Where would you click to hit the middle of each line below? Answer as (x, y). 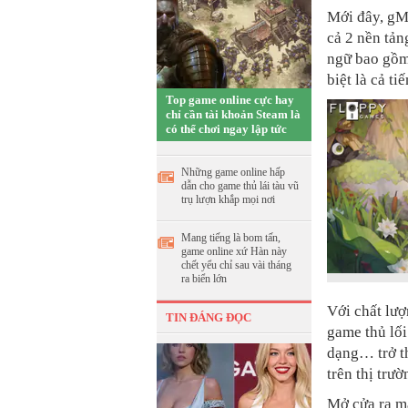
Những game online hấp (233, 172)
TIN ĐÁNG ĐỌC (209, 317)
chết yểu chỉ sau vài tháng (236, 265)
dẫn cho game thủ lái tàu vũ (240, 186)
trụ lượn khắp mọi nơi (228, 199)
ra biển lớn (204, 279)
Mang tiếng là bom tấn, (231, 238)
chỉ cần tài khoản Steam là (233, 114)
